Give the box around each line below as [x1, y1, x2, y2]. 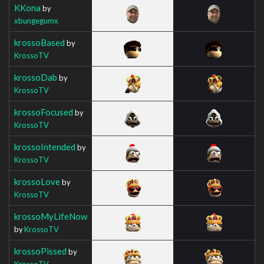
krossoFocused [14, 106, 73, 117]
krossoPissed [14, 245, 67, 256]
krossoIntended [14, 141, 75, 152]
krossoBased [14, 37, 65, 48]
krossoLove [14, 176, 60, 187]
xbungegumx [14, 15, 58, 25]
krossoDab [14, 71, 57, 82]
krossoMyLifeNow [14, 210, 87, 222]
